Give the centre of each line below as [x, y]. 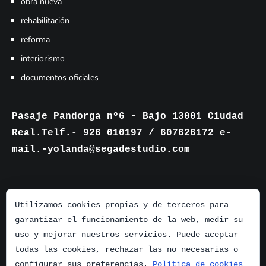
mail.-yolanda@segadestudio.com [101, 150]
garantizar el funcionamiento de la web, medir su [129, 220]
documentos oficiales [60, 77]
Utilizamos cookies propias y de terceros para [122, 205]
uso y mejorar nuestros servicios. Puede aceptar [126, 235]
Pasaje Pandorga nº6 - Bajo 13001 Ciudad [128, 116]
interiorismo [43, 58]
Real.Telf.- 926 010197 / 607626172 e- [122, 133]
